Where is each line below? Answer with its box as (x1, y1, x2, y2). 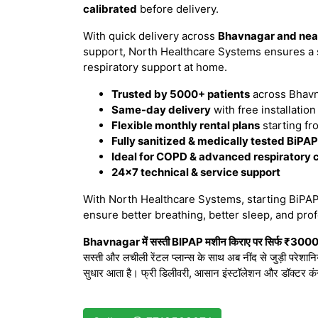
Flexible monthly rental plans (111, 119, 260, 132)
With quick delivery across (83, 29, 218, 43)
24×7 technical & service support (111, 165, 280, 179)
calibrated (83, 2, 137, 16)
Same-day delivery (111, 103, 211, 116)
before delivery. (137, 2, 219, 16)
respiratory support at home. (83, 60, 227, 74)
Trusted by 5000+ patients (111, 87, 250, 101)
